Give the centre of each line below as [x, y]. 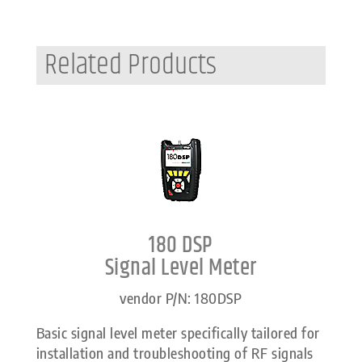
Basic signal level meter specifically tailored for [178, 333]
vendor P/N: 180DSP [181, 298]
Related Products [130, 65]
